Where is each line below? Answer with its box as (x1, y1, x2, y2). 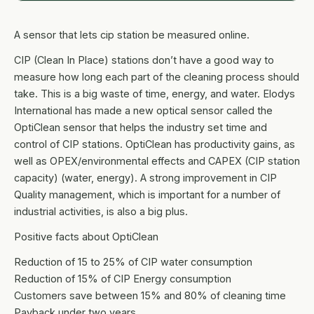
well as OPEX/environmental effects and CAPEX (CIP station (14, 154, 300, 167)
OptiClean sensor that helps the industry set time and (14, 121, 267, 133)
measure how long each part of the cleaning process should (14, 70, 299, 83)
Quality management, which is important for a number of (14, 188, 280, 200)
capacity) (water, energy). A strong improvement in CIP (14, 171, 277, 184)
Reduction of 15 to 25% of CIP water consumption (14, 255, 252, 268)
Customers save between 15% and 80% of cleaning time (14, 289, 286, 301)
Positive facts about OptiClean (14, 230, 158, 243)
